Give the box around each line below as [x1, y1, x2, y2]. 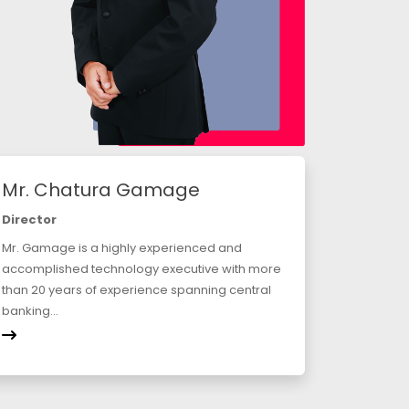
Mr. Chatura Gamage [2, 177, 200, 204]
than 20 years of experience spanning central [2, 281, 271, 299]
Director [2, 211, 57, 229]
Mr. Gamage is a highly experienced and [2, 239, 242, 257]
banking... [2, 302, 58, 320]
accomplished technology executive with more [2, 260, 281, 278]
